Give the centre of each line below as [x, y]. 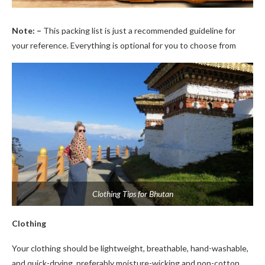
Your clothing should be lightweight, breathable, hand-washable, [130, 248]
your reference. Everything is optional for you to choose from [124, 45]
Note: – [28, 30]
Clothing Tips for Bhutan [132, 194]
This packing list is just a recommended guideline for [139, 30]
